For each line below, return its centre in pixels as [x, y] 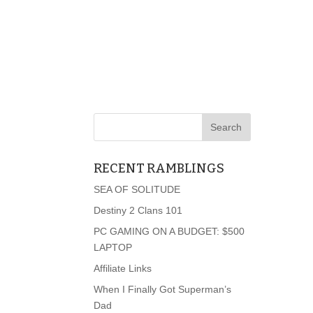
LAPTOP [113, 247]
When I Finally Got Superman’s [163, 289]
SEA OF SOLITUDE [137, 189]
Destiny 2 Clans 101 [138, 210]
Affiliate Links [123, 268]
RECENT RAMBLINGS [159, 168]
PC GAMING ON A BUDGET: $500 [169, 231]
